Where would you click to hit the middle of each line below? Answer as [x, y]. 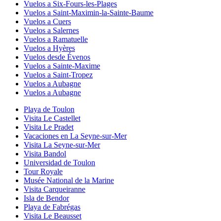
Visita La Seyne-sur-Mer [62, 145]
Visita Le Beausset [53, 216]
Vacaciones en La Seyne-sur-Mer [75, 136]
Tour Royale [43, 171]
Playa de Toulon [49, 109]
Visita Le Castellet [52, 118]
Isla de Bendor [46, 198]
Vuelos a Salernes [51, 30]
